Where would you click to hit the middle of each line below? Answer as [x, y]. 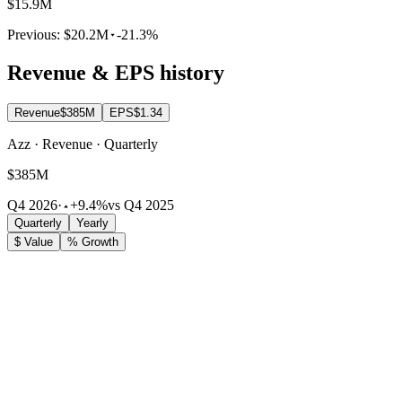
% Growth [93, 242]
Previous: [35, 35]
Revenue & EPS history [116, 73]
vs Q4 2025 [141, 205]
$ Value [34, 242]
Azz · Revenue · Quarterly [83, 144]
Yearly [92, 223]
